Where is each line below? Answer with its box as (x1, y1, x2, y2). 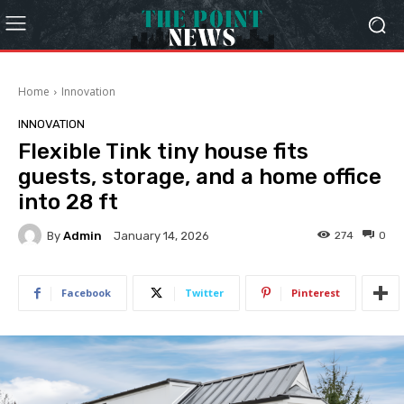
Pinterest (291, 286, 340, 299)
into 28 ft (18, 189, 118, 215)
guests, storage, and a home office (18, 164, 381, 189)
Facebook (61, 286, 111, 299)
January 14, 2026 (114, 229, 209, 243)
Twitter (185, 286, 224, 299)
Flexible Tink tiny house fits (18, 139, 308, 164)
